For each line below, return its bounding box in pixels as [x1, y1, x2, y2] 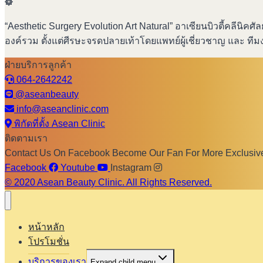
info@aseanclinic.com [16, 104, 109, 114]
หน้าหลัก [28, 221, 65, 232]
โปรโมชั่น [28, 236, 69, 247]
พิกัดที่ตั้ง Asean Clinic [14, 119, 105, 129]
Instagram [110, 163, 151, 173]
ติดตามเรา [5, 133, 48, 144]
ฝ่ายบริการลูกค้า [5, 60, 72, 70]
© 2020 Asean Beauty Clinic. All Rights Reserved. [5, 177, 212, 188]
